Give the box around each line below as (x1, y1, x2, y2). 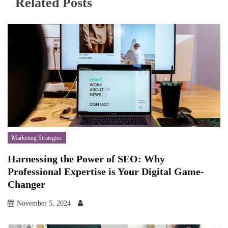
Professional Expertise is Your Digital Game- (8, 165, 204, 177)
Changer (8, 178, 45, 190)
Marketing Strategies (12, 134, 62, 141)
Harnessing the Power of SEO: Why (8, 153, 165, 164)
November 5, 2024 (17, 199, 71, 207)
